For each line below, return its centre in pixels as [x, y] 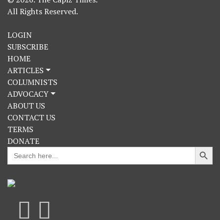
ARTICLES [26, 70]
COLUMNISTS [32, 82]
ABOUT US [26, 106]
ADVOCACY [28, 94]
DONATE [23, 141]
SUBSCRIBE [28, 47]
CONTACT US [31, 118]
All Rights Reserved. [43, 12]
